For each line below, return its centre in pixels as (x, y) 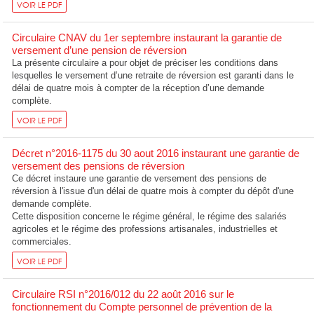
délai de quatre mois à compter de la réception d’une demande (138, 88)
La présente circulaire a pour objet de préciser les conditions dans (145, 62)
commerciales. (42, 241)
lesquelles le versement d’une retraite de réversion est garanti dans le (153, 75)
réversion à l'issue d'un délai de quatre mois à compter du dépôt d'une (153, 191)
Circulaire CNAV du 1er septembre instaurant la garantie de (147, 37)
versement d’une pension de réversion (100, 50)
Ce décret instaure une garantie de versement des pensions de (139, 178)
